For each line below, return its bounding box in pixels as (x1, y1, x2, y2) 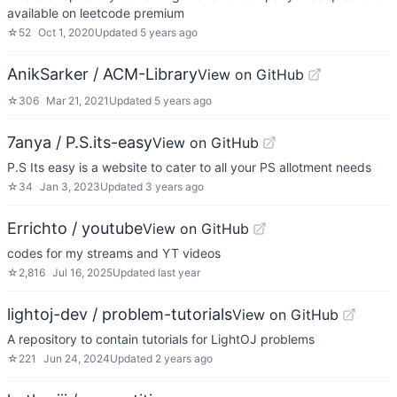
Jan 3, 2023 (40, 180, 100, 193)
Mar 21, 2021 (46, 94, 109, 107)
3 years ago (145, 180, 204, 193)
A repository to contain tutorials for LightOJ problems (7, 331, 315, 346)
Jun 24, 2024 (43, 352, 110, 365)
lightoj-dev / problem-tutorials (7, 305, 232, 323)
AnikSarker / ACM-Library (7, 65, 198, 83)
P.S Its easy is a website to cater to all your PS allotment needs (7, 160, 371, 175)
